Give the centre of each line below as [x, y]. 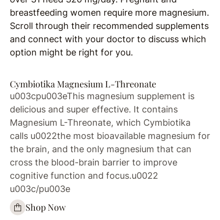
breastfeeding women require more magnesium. [110, 12]
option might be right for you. [71, 52]
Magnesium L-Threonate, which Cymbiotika [100, 122]
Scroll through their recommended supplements [109, 26]
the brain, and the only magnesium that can [101, 149]
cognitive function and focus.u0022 [84, 175]
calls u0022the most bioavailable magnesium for [110, 136]
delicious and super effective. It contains [94, 109]
